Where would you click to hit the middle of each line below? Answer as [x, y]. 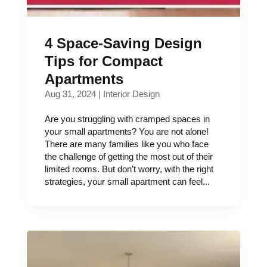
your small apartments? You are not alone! [126, 131]
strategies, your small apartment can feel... [127, 181]
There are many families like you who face [126, 144]
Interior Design [131, 94]
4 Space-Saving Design [123, 43]
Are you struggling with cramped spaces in [127, 119]
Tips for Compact [103, 61]
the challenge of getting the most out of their [128, 156]
